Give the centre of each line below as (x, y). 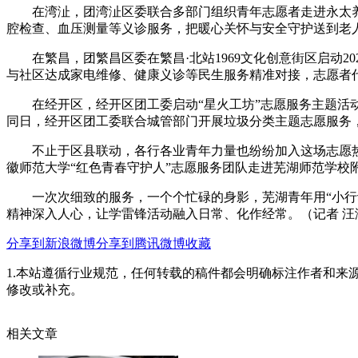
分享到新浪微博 (51, 244)
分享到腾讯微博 (141, 244)
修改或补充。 (45, 290)
